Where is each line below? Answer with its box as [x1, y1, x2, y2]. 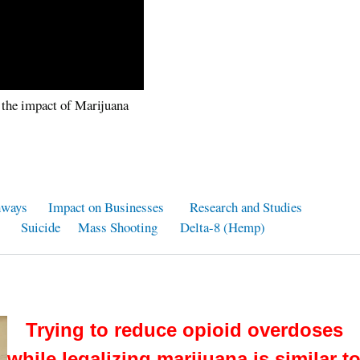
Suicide [21, 218, 65, 237]
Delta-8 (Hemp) [180, 218, 265, 237]
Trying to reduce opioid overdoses [25, 318, 343, 341]
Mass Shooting [78, 218, 157, 237]
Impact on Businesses [48, 198, 164, 217]
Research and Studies [190, 198, 302, 217]
